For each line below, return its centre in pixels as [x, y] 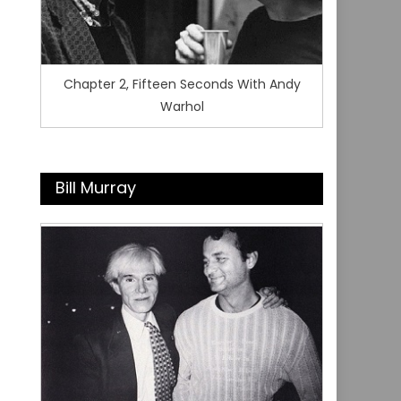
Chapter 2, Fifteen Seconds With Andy [182, 84]
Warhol [182, 106]
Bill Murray [96, 187]
